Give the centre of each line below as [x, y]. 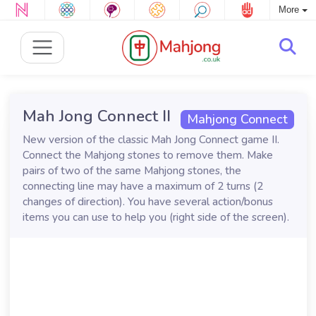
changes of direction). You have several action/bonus [147, 202]
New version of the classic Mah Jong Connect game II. [151, 140]
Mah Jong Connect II [96, 116]
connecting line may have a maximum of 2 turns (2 [142, 186]
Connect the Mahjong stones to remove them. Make [147, 155]
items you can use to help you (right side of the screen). [156, 217]
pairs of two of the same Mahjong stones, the [132, 171]
